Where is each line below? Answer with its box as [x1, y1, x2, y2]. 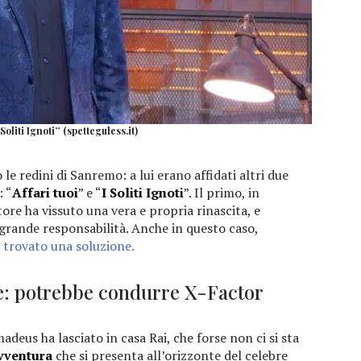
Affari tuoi [12, 184, 78, 202]
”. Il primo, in [184, 184, 259, 202]
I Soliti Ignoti [102, 184, 184, 202]
